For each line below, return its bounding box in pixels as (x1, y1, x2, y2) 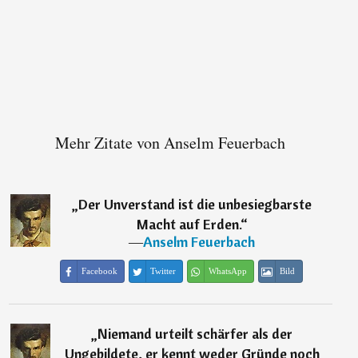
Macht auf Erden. (136, 215, 241, 234)
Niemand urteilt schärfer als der (97, 324, 293, 344)
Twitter (149, 266, 176, 276)
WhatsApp (208, 266, 247, 276)
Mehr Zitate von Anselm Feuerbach (55, 132, 286, 154)
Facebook (81, 266, 117, 276)
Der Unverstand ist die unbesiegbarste (78, 195, 312, 214)
